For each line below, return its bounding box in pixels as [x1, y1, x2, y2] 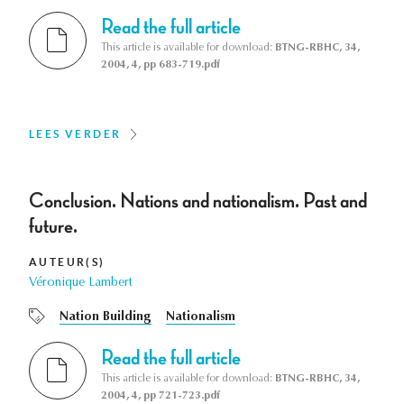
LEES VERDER [29, 128, 122, 141]
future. [29, 216, 78, 238]
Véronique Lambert [29, 277, 133, 290]
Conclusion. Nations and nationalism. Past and [29, 190, 367, 213]
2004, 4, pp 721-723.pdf [101, 390, 220, 401]
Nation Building [60, 311, 151, 325]
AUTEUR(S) [29, 256, 106, 269]
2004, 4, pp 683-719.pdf [101, 60, 220, 71]
